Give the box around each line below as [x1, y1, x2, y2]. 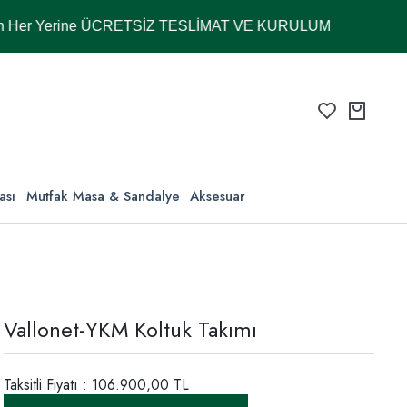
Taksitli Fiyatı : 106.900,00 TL [4, 374, 189, 396]
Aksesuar [190, 186, 246, 207]
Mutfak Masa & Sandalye [25, 186, 180, 207]
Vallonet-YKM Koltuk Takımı [4, 313, 257, 346]
